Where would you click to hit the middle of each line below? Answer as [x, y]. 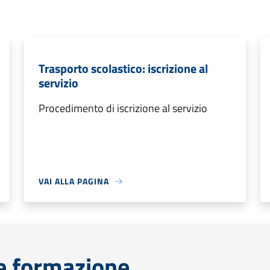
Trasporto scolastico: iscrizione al [123, 68]
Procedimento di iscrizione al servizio [123, 108]
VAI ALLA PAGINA [74, 181]
